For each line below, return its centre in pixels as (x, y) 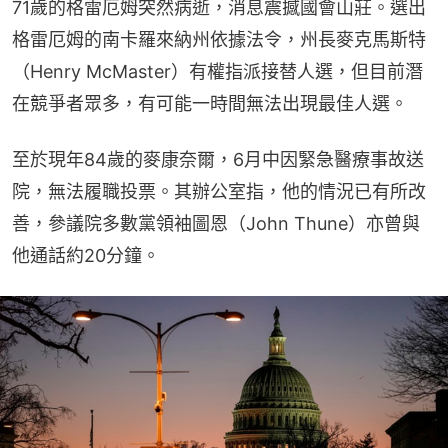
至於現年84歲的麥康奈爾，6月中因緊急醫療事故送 (218, 159)
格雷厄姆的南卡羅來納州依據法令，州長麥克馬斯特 (219, 39)
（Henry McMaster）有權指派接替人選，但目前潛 (217, 71)
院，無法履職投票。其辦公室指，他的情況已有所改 (219, 191)
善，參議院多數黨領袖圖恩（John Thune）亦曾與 (216, 223)
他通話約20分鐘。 (86, 255)
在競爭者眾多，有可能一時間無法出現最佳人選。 (210, 103)
